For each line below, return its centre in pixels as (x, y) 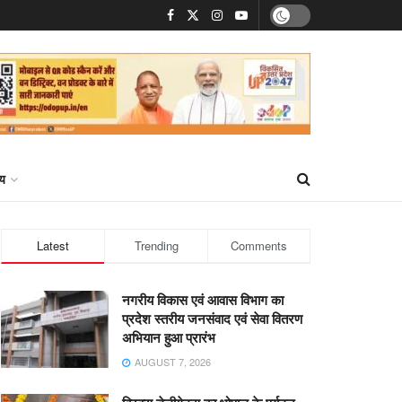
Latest (53, 245)
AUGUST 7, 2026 (171, 362)
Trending (156, 245)
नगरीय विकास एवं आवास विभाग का (203, 300)
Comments (259, 245)
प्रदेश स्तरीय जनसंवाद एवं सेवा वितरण (212, 319)
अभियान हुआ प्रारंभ (169, 337)
